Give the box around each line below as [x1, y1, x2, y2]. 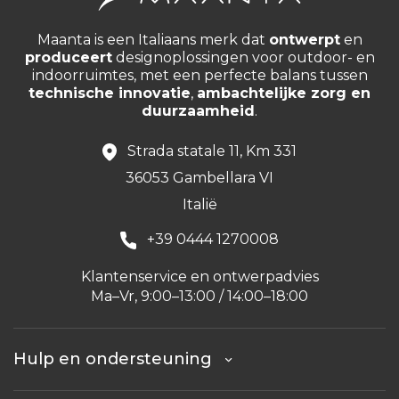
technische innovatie [28, 85, 191, 102]
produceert [24, 49, 112, 67]
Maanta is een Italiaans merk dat [37, 31, 269, 49]
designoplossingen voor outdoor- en [111, 49, 375, 67]
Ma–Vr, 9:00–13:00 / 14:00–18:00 [91, 288, 308, 305]
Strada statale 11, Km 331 [117, 142, 297, 160]
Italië [182, 196, 217, 214]
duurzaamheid [142, 102, 255, 120]
